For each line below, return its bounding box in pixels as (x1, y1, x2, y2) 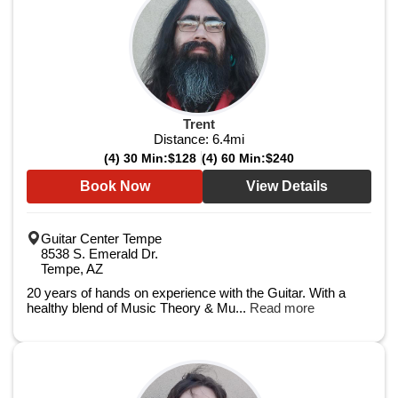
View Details (246, 179, 328, 194)
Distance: (154, 131, 212, 147)
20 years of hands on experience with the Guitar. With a (27, 285, 346, 300)
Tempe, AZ (41, 261, 103, 276)
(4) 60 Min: (202, 151, 266, 165)
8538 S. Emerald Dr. (41, 246, 158, 261)
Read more (250, 300, 314, 315)
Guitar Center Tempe (41, 231, 162, 246)
